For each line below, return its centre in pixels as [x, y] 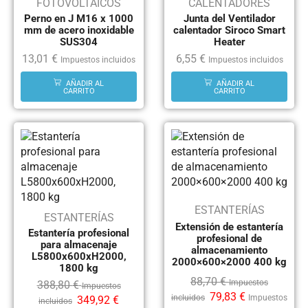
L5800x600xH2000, [79, 256]
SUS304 [79, 42]
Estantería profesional [79, 233]
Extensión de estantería [229, 227]
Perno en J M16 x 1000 [79, 19]
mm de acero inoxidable [79, 31]
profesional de [229, 239]
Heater [229, 42]
